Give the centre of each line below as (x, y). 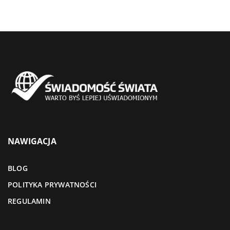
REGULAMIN (29, 201)
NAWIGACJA (32, 141)
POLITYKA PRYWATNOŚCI (52, 185)
